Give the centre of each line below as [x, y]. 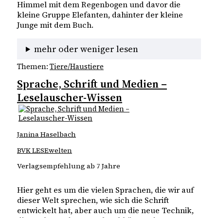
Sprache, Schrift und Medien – [92, 84]
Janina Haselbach [46, 135]
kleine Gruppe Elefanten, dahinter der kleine [100, 15]
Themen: [33, 67]
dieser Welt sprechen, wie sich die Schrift [93, 200]
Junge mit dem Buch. [55, 25]
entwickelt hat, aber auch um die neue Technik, [105, 210]
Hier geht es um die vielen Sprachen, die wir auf [105, 190]
